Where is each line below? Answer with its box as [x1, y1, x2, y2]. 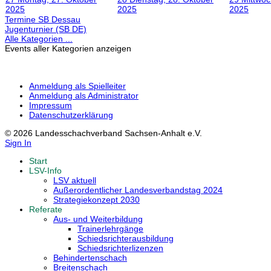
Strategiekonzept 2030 [53, 195, 140, 205]
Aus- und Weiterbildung [53, 214, 143, 224]
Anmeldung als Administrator [29, 91, 139, 101]
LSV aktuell [53, 175, 96, 186]
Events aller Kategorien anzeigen [5, 44, 131, 54]
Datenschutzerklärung [29, 110, 113, 120]
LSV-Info [29, 166, 62, 176]
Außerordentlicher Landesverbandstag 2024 [53, 185, 223, 195]
